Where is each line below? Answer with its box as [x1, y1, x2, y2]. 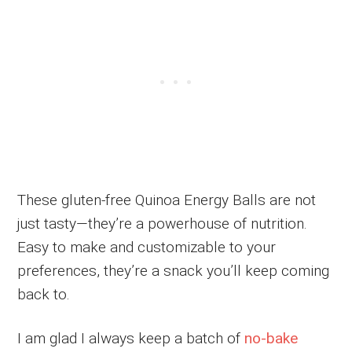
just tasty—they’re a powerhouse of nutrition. [17, 214, 308, 233]
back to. [17, 284, 71, 303]
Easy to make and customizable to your [17, 237, 277, 256]
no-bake [244, 328, 299, 347]
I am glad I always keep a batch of [17, 328, 245, 347]
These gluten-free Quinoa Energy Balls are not [17, 190, 317, 209]
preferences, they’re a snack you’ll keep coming [17, 261, 330, 280]
